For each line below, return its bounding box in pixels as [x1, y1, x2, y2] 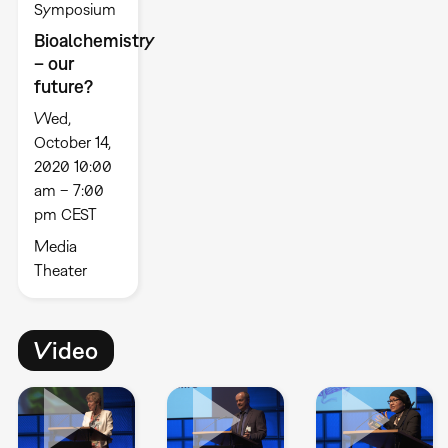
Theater [33, 260, 87, 279]
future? [33, 75, 93, 97]
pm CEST [33, 204, 97, 223]
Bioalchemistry [33, 29, 155, 51]
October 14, [33, 132, 111, 151]
